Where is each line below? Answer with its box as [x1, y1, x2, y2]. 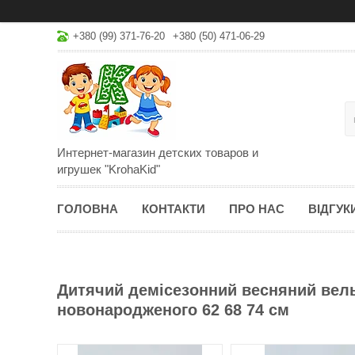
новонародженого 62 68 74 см [57, 301, 289, 319]
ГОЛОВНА [57, 202, 118, 216]
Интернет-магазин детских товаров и [57, 146, 258, 159]
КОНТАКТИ [142, 202, 205, 216]
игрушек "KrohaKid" [57, 162, 160, 176]
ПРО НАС [229, 202, 284, 216]
